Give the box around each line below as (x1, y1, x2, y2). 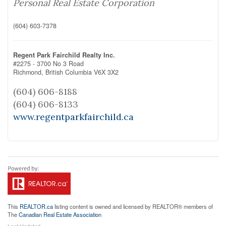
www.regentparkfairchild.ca (13, 111, 134, 123)
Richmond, (13, 68, 45, 77)
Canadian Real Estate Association (19, 210, 101, 218)
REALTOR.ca (20, 202, 53, 210)
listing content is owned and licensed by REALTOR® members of (53, 202, 213, 210)
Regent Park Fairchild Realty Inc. (13, 50, 115, 60)
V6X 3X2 (94, 68, 119, 77)
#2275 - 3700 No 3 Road (13, 59, 84, 68)
